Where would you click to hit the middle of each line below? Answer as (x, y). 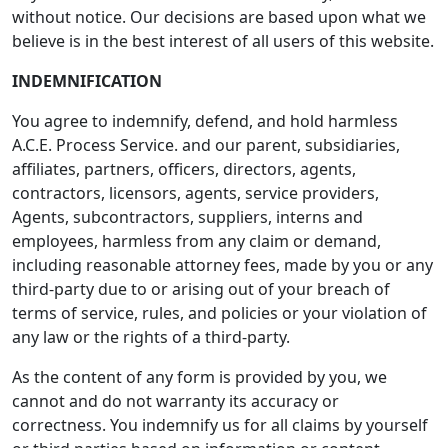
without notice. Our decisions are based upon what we (219, 17)
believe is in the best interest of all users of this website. (223, 41)
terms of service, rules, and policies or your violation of (219, 313)
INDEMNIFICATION (87, 81)
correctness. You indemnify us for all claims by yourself (220, 425)
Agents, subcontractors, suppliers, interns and (187, 217)
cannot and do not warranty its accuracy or (175, 401)
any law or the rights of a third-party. (151, 337)
